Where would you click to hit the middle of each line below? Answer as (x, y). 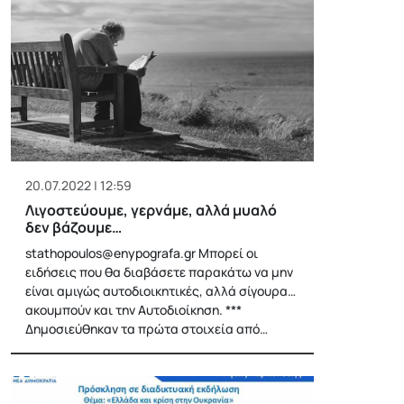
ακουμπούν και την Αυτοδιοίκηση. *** (133, 309)
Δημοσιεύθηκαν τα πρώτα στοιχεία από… (147, 328)
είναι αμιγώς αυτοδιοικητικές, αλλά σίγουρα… (161, 290)
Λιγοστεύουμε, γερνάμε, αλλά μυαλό (151, 210)
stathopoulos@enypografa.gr (110, 252)
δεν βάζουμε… (73, 227)
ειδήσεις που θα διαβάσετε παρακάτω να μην (159, 271)
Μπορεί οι (227, 252)
